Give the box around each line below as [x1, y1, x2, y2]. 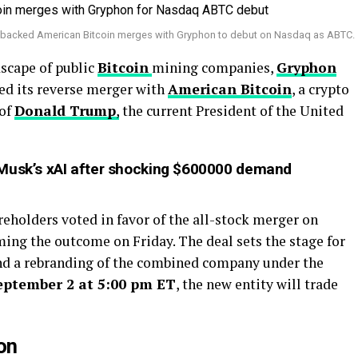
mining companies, [152, 58, 276, 77]
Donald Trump [14, 101, 116, 120]
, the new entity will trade [176, 275, 338, 293]
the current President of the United [119, 101, 344, 120]
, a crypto [292, 80, 349, 98]
